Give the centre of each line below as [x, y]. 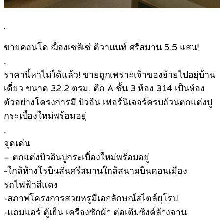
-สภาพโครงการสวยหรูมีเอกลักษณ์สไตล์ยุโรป [91, 199]
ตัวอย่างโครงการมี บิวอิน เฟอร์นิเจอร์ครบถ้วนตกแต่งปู [108, 102]
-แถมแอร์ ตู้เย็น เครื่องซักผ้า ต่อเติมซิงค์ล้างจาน [95, 212]
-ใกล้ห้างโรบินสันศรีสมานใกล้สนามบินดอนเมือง [96, 171]
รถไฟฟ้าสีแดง [31, 185]
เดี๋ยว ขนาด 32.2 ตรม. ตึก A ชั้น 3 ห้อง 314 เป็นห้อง [104, 89]
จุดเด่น [17, 144]
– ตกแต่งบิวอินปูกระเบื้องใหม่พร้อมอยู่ [77, 157]
